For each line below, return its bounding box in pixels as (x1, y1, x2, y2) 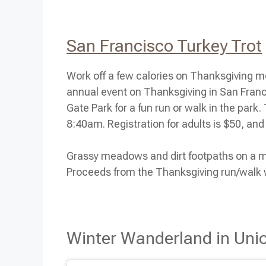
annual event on (66, 85, 144, 99)
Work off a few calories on (66, 69, 190, 83)
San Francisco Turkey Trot (66, 36, 262, 56)
